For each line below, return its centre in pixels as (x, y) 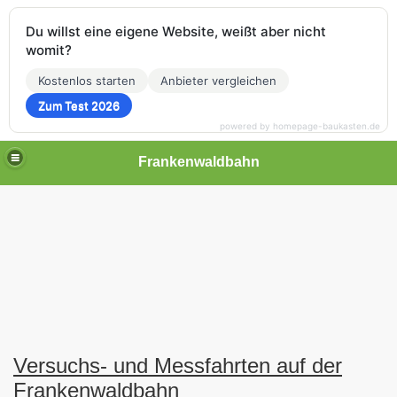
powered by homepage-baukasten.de (300, 126)
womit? (49, 50)
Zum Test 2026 (79, 105)
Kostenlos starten (87, 81)
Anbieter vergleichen (218, 81)
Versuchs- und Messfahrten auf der (178, 366)
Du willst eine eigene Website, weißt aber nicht (176, 31)
